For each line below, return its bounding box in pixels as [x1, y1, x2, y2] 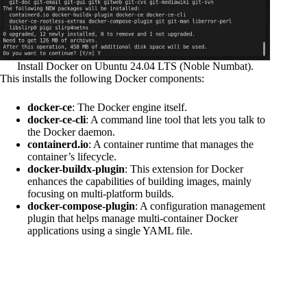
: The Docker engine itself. [72, 101, 187, 113]
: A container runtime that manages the [88, 138, 254, 150]
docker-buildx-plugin [27, 162, 125, 175]
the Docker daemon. [27, 125, 115, 138]
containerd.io [27, 138, 88, 150]
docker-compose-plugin [27, 199, 135, 212]
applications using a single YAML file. [27, 224, 193, 236]
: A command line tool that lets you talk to [86, 113, 265, 125]
